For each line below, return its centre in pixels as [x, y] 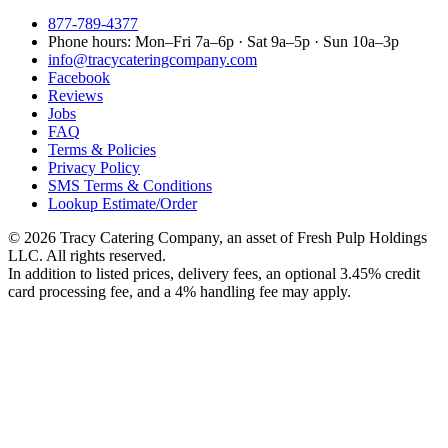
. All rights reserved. [102, 256]
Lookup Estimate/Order [122, 204]
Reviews [75, 96]
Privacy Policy [94, 168]
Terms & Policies [102, 150]
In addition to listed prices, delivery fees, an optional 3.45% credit [214, 274]
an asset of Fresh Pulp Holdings [327, 238]
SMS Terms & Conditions [130, 186]
